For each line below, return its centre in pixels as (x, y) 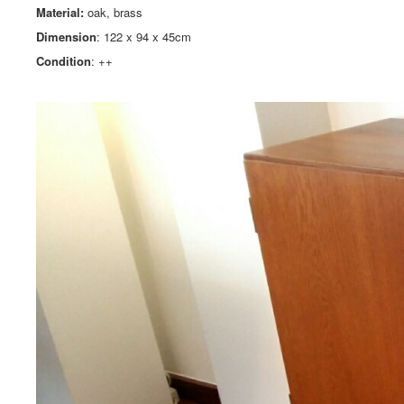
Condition (64, 61)
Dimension (66, 37)
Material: (62, 12)
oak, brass (115, 12)
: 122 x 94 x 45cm (144, 37)
